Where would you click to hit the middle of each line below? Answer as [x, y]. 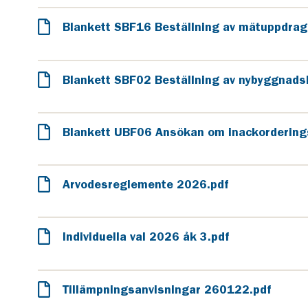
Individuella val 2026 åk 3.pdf [146, 237]
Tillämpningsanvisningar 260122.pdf [167, 289]
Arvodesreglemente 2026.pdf [145, 184]
